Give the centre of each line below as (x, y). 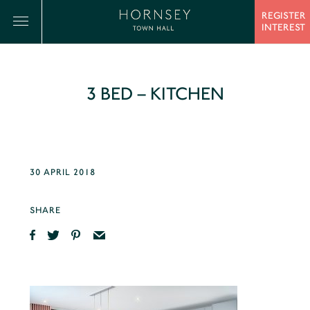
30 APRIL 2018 (62, 172)
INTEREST (283, 27)
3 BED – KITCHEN (155, 94)
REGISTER (284, 16)
